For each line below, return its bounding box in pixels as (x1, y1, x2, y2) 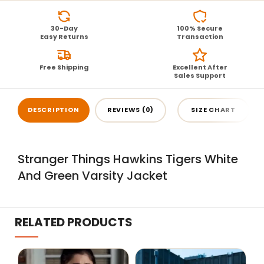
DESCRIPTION (28, 104, 80, 114)
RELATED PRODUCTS (15, 214, 133, 231)
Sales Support (174, 71, 226, 81)
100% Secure (177, 24, 223, 34)
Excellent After (172, 62, 227, 72)
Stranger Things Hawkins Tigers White (18, 151, 238, 168)
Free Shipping (39, 62, 89, 72)
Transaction (176, 32, 223, 42)
